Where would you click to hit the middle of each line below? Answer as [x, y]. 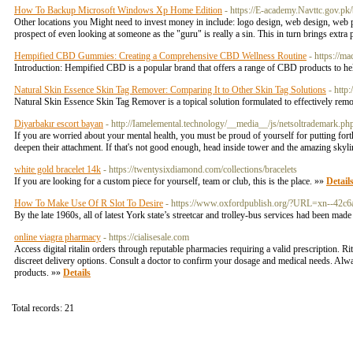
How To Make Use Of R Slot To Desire [89, 203]
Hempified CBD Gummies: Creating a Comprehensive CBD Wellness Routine [160, 56]
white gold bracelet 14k [58, 169]
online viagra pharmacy [58, 237]
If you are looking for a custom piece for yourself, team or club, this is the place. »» [170, 181]
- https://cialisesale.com [146, 237]
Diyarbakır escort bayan [59, 124]
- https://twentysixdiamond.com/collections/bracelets [200, 169]
